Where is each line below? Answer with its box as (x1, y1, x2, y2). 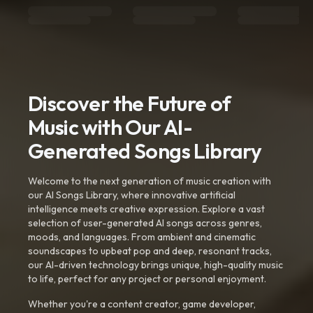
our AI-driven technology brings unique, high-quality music (28, 259, 283, 271)
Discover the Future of (28, 90, 231, 117)
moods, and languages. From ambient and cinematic (28, 231, 256, 243)
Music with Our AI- (28, 114, 193, 140)
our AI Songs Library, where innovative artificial (28, 189, 235, 201)
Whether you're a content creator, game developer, (28, 298, 256, 310)
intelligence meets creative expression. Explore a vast (28, 203, 265, 215)
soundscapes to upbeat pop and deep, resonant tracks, (28, 245, 272, 257)
